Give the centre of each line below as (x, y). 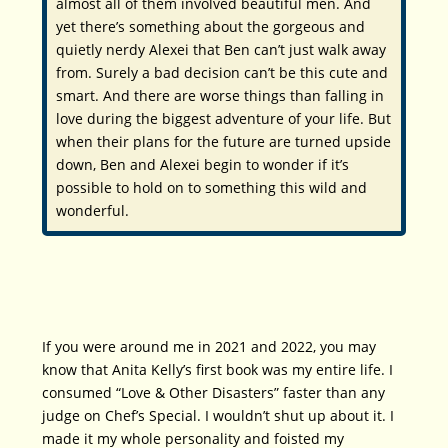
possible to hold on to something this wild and (212, 188)
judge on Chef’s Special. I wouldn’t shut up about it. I (218, 416)
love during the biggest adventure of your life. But (224, 119)
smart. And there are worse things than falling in (220, 96)
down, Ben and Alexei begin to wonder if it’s (203, 165)
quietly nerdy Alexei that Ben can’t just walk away (221, 50)
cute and (359, 73)
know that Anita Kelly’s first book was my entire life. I (218, 370)
